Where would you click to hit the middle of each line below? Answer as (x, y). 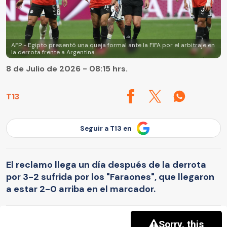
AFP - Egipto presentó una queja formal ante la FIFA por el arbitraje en (113, 45)
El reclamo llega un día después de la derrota (106, 164)
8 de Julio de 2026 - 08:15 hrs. (67, 69)
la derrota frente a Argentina (53, 52)
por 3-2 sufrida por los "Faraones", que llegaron (110, 177)
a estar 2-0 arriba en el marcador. (81, 189)
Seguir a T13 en (106, 128)
